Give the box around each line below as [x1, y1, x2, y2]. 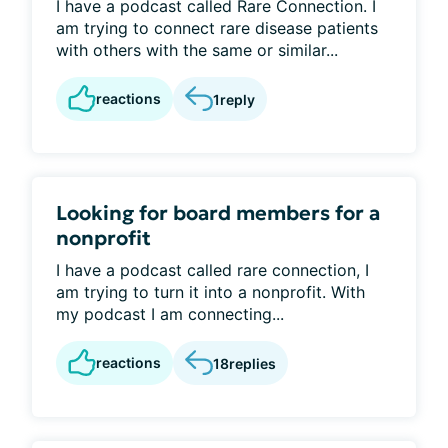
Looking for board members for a [56, 200, 380, 226]
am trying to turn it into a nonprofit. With [56, 282, 365, 302]
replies [229, 354, 276, 372]
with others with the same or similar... [56, 40, 338, 60]
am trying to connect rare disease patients [56, 18, 378, 38]
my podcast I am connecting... [56, 304, 284, 324]
